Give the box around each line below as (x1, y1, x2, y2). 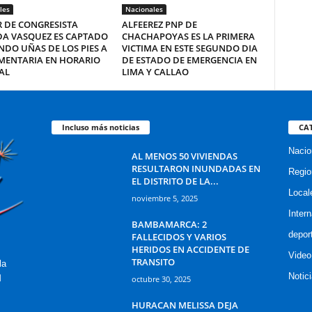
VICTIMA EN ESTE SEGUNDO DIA (121, 42, 258, 54)
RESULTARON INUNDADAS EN (131, 162, 260, 175)
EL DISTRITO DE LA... (131, 174, 219, 187)
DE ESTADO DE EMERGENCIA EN (121, 54, 257, 66)
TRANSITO (131, 255, 175, 268)
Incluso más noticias (61, 121, 139, 132)
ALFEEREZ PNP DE (121, 18, 197, 31)
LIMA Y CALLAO (121, 65, 189, 78)
